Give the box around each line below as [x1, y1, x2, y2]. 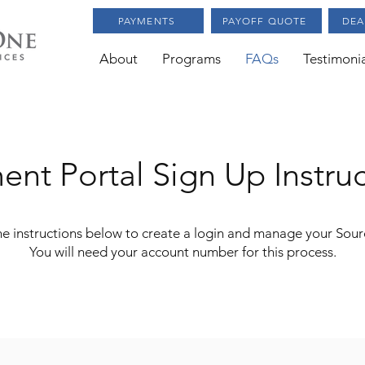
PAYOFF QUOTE [222, 15, 307, 27]
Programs [162, 51, 221, 67]
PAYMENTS [117, 15, 176, 27]
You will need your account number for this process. [29, 244, 336, 260]
